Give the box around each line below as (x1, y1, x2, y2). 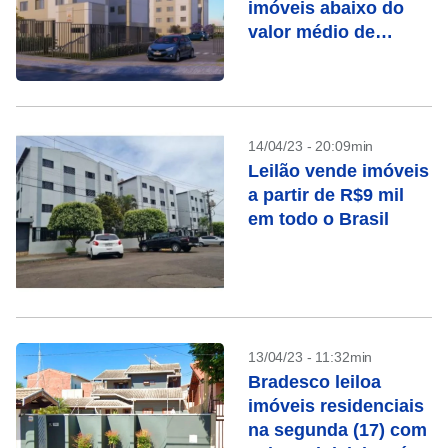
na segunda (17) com (248, 420, 427, 440)
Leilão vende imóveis (248, 161, 429, 181)
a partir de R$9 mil (248, 185, 404, 205)
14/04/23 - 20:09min (248, 138, 374, 154)
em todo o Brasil (248, 209, 389, 229)
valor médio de (248, 22, 375, 42)
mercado (248, 46, 323, 66)
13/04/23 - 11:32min (248, 349, 373, 365)
